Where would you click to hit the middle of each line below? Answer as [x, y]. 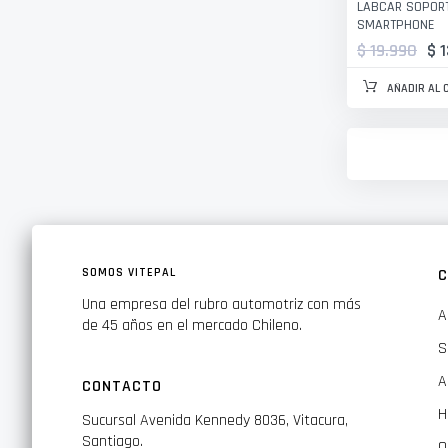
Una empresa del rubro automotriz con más [221, 305]
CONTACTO [122, 387]
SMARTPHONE [396, 25]
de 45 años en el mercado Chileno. [192, 326]
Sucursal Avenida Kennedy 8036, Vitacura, [215, 421]
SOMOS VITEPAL [129, 273]
